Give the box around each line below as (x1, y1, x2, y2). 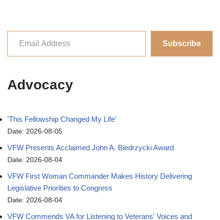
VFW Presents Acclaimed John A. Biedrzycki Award (7, 143, 174, 152)
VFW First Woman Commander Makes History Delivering (7, 171, 192, 180)
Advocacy (7, 77, 73, 92)
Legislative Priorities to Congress (7, 183, 112, 192)
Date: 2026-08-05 (7, 127, 62, 135)
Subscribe (163, 39, 201, 48)
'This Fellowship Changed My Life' (7, 114, 116, 123)
